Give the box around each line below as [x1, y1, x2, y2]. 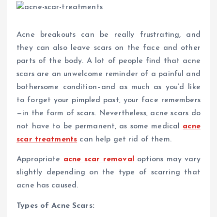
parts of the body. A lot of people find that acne [16, 57, 201, 65]
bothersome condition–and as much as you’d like [16, 83, 201, 92]
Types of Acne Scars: [16, 201, 94, 210]
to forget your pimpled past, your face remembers [16, 96, 201, 105]
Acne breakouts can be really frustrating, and [16, 31, 201, 39]
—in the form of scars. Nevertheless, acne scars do [16, 109, 201, 118]
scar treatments [16, 136, 77, 144]
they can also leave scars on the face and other [16, 44, 201, 52]
